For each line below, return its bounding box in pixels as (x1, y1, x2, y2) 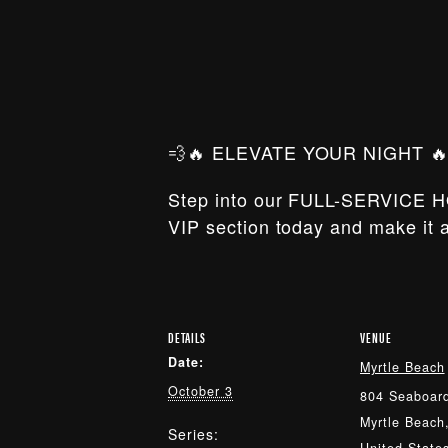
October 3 (168, 382, 233, 400)
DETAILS (168, 327, 206, 347)
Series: (168, 424, 219, 444)
